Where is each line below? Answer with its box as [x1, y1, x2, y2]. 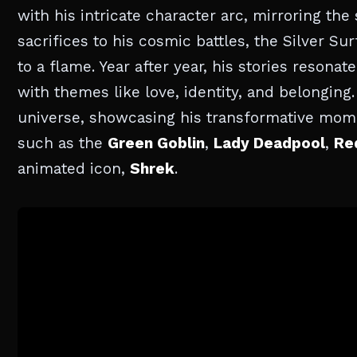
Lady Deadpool [214, 134, 325, 153]
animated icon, [18, 159, 130, 178]
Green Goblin [108, 134, 205, 153]
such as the [18, 134, 108, 153]
